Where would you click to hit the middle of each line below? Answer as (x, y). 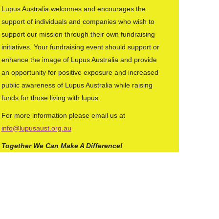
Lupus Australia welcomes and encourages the (73, 9)
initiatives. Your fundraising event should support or (80, 47)
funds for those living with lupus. (51, 98)
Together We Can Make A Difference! (62, 146)
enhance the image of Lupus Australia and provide (79, 60)
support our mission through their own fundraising (78, 34)
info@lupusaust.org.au (36, 128)
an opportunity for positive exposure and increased (80, 72)
